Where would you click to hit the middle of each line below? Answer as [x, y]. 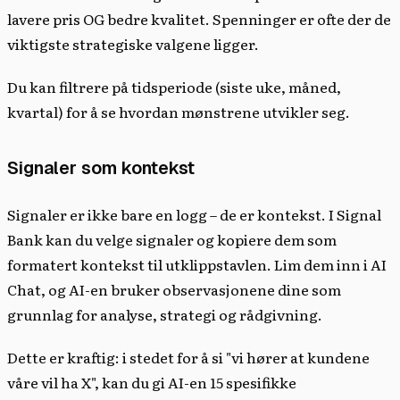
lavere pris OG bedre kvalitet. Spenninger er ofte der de [199, 18]
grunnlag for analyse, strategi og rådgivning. [165, 314]
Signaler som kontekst [101, 167]
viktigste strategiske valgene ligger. [133, 43]
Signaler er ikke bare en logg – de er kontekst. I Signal [194, 214]
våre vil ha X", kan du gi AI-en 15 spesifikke [152, 382]
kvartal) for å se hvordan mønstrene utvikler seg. [179, 111]
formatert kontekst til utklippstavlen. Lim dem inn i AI [197, 264]
